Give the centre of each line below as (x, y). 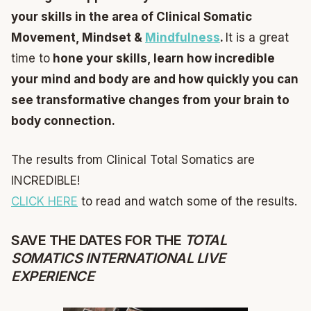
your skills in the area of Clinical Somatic (132, 17)
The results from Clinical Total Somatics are (133, 159)
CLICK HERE (44, 201)
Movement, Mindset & (78, 38)
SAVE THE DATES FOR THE (98, 240)
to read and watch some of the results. (187, 201)
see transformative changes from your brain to (150, 100)
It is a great (257, 38)
